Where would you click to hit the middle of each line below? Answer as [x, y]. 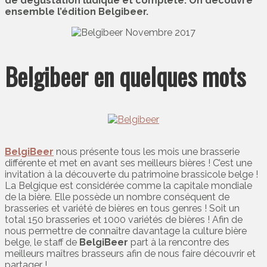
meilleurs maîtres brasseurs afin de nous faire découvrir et [130, 253]
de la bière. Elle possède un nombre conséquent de [117, 197]
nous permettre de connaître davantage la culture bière [126, 231]
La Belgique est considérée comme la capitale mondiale [128, 185]
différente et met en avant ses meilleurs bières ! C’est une [128, 163]
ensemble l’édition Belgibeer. [77, 12]
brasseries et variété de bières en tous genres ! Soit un [122, 208]
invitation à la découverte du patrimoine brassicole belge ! [131, 174]
